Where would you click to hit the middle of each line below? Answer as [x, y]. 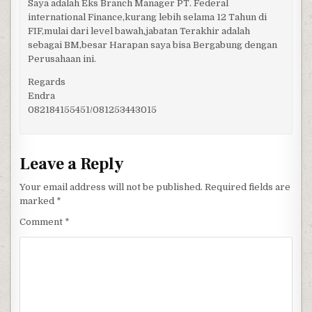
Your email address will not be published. [111, 187]
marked [38, 201]
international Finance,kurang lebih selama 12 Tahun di [147, 17]
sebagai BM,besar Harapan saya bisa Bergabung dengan [152, 45]
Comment [42, 221]
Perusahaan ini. [62, 59]
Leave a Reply [72, 164]
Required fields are [248, 187]
